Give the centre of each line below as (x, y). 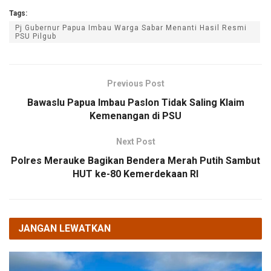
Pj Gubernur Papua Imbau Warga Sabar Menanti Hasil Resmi (131, 28)
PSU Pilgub (36, 36)
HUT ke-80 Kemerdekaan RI (135, 174)
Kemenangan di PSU (135, 116)
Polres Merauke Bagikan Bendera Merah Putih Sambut (135, 160)
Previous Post (135, 83)
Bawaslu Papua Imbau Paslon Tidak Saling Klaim (135, 102)
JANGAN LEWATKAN (64, 228)
